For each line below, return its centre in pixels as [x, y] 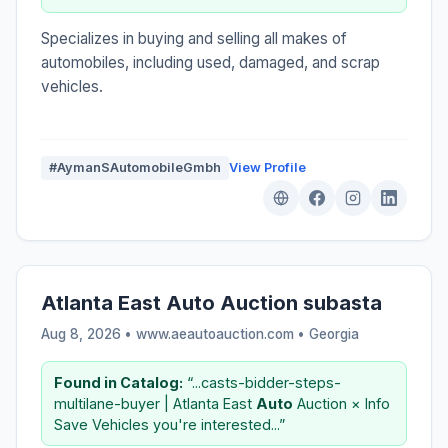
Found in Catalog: [118, 382]
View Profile [267, 167]
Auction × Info [341, 403]
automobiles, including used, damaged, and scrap [210, 62]
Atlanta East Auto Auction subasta [211, 302]
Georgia [334, 333]
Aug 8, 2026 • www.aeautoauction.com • [175, 333]
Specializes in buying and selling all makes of [194, 38]
